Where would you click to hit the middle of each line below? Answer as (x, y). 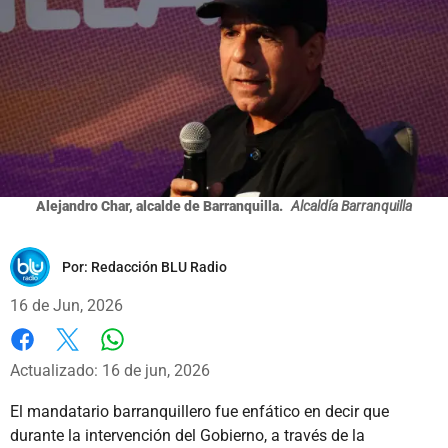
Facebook (44, 360)
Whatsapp (147, 359)
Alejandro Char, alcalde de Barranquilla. (161, 205)
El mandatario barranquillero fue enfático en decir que (199, 411)
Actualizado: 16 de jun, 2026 (110, 370)
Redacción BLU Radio (159, 266)
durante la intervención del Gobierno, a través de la (187, 435)
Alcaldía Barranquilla (351, 205)
